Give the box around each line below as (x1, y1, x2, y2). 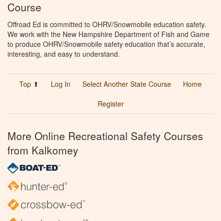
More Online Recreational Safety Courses (7, 128, 203, 143)
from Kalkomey (7, 142, 78, 157)
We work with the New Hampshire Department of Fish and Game (7, 29, 210, 39)
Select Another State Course (82, 78, 171, 89)
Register (97, 98, 124, 109)
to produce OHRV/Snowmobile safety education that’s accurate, (7, 38, 205, 49)
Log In (51, 78, 71, 89)
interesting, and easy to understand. (7, 48, 120, 59)
